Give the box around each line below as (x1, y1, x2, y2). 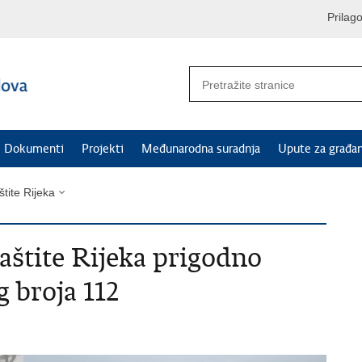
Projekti (82, 141, 124, 156)
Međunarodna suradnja (141, 141, 260, 156)
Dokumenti (4, 141, 64, 156)
